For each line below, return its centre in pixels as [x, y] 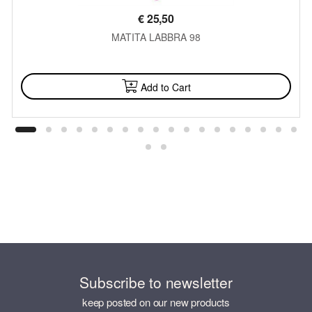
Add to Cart [165, 87]
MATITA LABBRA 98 [156, 37]
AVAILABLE [156, 61]
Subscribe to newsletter [156, 282]
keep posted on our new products [156, 302]
